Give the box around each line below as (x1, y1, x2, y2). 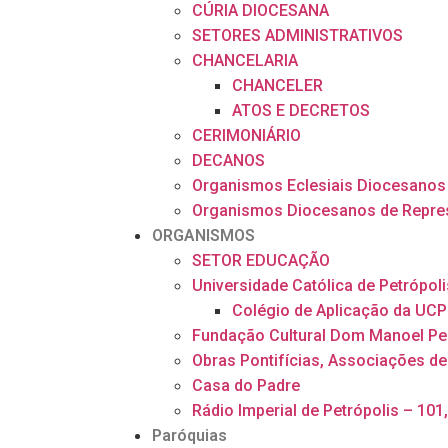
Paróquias (152, 426, 227, 445)
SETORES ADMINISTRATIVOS (192, 26, 403, 45)
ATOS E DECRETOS (232, 101, 370, 120)
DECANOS (192, 151, 265, 170)
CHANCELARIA (192, 51, 298, 70)
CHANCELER (232, 76, 323, 95)
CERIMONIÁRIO (192, 126, 301, 145)
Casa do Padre (192, 376, 300, 395)
